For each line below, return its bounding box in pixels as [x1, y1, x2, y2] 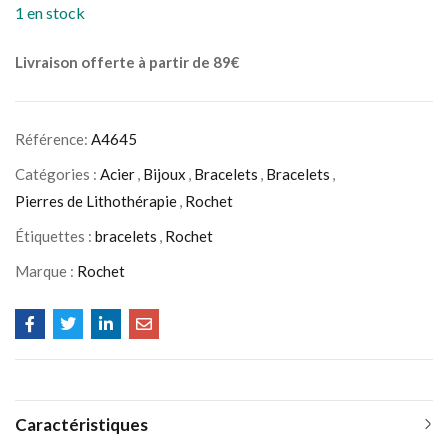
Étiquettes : [15, 227, 95, 245]
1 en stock [15, 3, 85, 22]
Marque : [15, 262, 77, 280]
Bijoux [143, 165, 186, 183]
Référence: [15, 130, 91, 148]
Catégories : [15, 165, 100, 183]
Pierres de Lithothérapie [15, 192, 177, 210]
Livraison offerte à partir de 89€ [15, 53, 240, 71]
